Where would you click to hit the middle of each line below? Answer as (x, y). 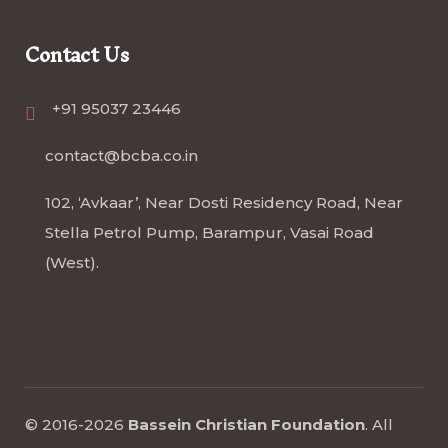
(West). (72, 262)
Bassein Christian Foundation (246, 424)
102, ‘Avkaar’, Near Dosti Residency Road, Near (224, 202)
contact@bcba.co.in (121, 155)
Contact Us (77, 54)
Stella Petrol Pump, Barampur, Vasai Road (209, 232)
